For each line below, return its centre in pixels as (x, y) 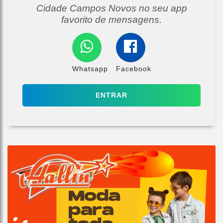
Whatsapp (90, 69)
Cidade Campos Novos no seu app (111, 8)
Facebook (133, 69)
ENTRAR (111, 95)
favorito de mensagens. (111, 20)
